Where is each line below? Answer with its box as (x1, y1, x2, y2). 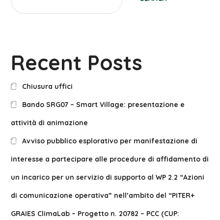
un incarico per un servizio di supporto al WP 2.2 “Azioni (11, 173, 205, 182)
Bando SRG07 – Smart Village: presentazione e (22, 100, 185, 110)
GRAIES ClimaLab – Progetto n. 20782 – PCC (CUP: (11, 209, 180, 219)
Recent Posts (11, 50, 143, 76)
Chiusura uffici (22, 82, 73, 91)
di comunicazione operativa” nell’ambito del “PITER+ (11, 191, 195, 200)
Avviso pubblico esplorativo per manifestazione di (22, 137, 197, 146)
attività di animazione (11, 118, 88, 128)
